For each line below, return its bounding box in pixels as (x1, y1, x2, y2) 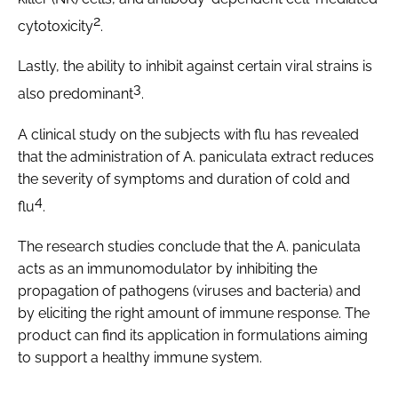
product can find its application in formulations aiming (18, 326, 368, 344)
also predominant (18, 85, 133, 103)
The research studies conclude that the (18, 237, 276, 255)
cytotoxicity (18, 18, 93, 36)
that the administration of (18, 147, 183, 165)
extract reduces (267, 147, 374, 165)
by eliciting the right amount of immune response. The (18, 304, 370, 322)
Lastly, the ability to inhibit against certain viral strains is (18, 58, 372, 76)
